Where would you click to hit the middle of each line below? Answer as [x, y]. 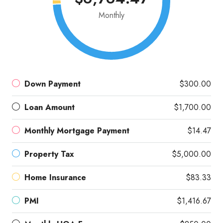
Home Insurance [55, 177]
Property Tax [49, 154]
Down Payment [53, 84]
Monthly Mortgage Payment [77, 130]
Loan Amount [50, 107]
